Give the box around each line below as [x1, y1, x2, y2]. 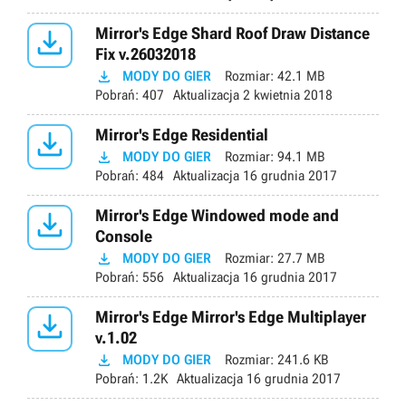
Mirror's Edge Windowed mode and [95, 206, 339, 226]
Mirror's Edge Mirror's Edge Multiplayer [95, 307, 366, 327]
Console [95, 227, 152, 246]
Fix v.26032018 [95, 44, 196, 64]
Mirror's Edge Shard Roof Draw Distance [95, 24, 370, 43]
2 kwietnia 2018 [239, 87, 333, 104]
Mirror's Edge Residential [95, 125, 268, 145]
